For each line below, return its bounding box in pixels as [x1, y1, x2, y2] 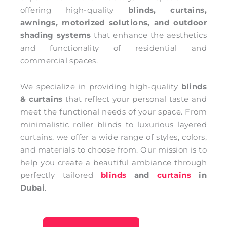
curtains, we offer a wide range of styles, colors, [20, 132, 207, 142]
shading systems [20, 30, 91, 40]
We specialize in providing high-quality [20, 81, 181, 91]
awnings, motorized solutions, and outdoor [20, 17, 207, 27]
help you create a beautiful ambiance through [20, 157, 207, 167]
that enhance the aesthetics [91, 30, 207, 40]
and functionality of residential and [20, 43, 207, 53]
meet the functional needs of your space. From [20, 106, 207, 117]
